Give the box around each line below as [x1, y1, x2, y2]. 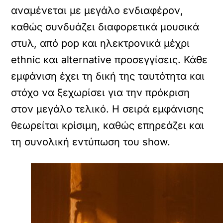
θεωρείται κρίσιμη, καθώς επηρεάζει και [11, 119, 205, 131]
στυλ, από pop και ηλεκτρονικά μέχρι [11, 37, 190, 49]
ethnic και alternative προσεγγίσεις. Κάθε [11, 54, 208, 66]
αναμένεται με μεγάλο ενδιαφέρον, [11, 4, 184, 16]
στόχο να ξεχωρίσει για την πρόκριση [11, 87, 190, 99]
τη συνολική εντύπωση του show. [11, 136, 171, 148]
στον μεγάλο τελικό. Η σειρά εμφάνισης [11, 103, 204, 115]
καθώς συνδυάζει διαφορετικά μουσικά [11, 21, 200, 33]
